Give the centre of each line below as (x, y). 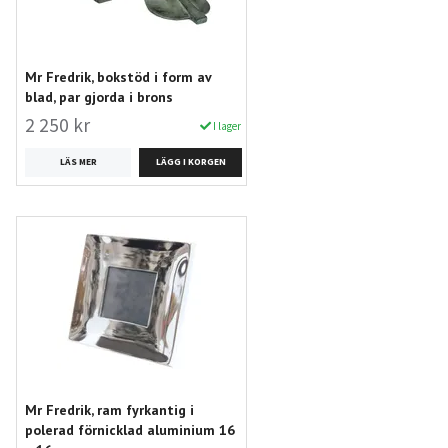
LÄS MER (78, 161)
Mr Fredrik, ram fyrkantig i (109, 409)
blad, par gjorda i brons (99, 96)
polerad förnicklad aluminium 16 (130, 429)
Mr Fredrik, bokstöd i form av (118, 76)
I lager (226, 125)
